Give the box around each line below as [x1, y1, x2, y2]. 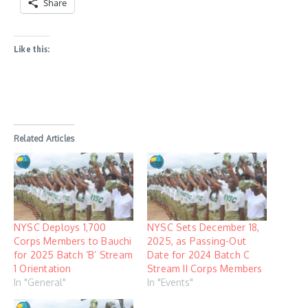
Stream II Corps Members [147, 263, 263, 275]
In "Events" [147, 276, 193, 289]
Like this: [14, 43, 49, 54]
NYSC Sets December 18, [147, 221, 260, 234]
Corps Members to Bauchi [14, 235, 132, 247]
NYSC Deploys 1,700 [14, 221, 107, 234]
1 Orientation [14, 263, 71, 275]
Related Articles [14, 133, 75, 144]
